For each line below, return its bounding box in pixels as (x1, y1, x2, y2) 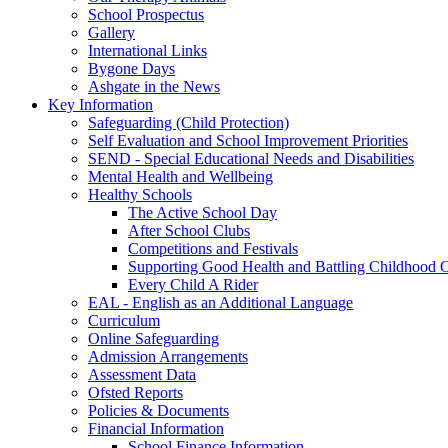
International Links (88, 41, 207, 59)
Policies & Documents (88, 401, 229, 419)
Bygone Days (88, 59, 175, 77)
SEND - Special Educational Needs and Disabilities (88, 149, 414, 167)
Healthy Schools (88, 185, 192, 203)
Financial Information (88, 419, 224, 437)
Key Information (48, 95, 153, 113)
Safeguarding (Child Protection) (88, 113, 289, 131)
